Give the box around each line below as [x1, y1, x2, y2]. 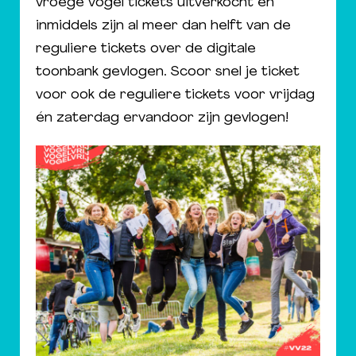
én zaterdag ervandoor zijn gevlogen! [36, 111, 288, 125]
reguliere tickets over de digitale [36, 42, 256, 56]
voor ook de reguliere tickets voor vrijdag [36, 88, 315, 102]
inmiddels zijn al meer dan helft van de [36, 19, 291, 33]
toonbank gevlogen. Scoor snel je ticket [36, 65, 300, 79]
